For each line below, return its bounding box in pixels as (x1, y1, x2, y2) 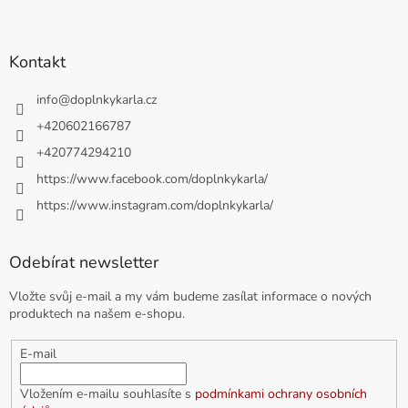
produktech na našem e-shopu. (9, 305, 185, 323)
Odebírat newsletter (9, 251, 158, 274)
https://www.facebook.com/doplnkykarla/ (36, 170, 268, 189)
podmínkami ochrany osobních (194, 385, 367, 403)
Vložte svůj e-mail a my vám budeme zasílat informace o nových (9, 288, 372, 306)
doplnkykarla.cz (70, 91, 157, 109)
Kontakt (9, 51, 66, 74)
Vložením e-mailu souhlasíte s (19, 385, 195, 403)
